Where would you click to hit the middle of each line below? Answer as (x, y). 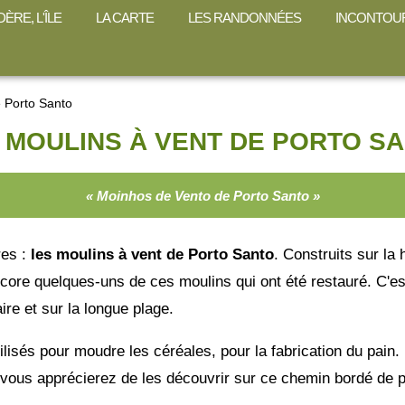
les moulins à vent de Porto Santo (150, 255)
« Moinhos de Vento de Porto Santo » (202, 195)
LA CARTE (125, 18)
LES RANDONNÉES (245, 18)
